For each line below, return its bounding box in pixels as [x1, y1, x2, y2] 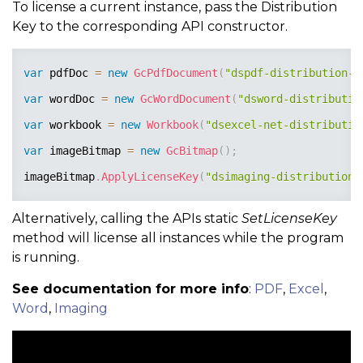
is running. [12, 250, 79, 265]
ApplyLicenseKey [101, 170, 199, 183]
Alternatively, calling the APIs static [12, 211, 241, 226]
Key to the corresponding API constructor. [12, 19, 288, 34]
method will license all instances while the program [12, 230, 344, 246]
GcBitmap [166, 144, 218, 157]
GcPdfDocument [134, 66, 218, 79]
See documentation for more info [12, 281, 249, 297]
